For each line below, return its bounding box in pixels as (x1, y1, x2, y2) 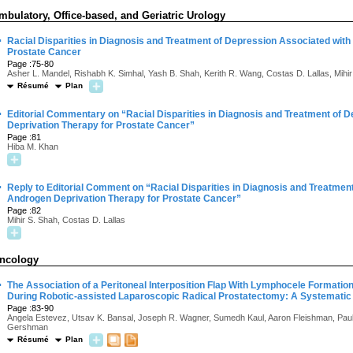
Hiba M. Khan (7, 142, 58, 151)
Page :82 (7, 206, 41, 215)
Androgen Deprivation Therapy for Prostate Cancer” (7, 193, 241, 204)
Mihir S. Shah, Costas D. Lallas (7, 215, 125, 225)
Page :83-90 (7, 303, 54, 313)
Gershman (7, 322, 48, 332)
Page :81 (7, 132, 41, 142)
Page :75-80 (7, 59, 54, 69)
